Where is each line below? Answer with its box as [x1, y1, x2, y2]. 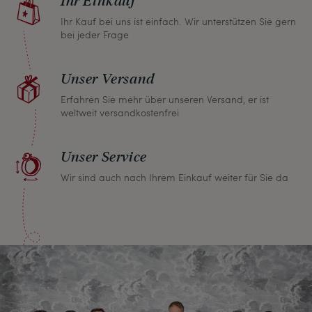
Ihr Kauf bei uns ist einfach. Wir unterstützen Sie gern [61, 14, 296, 28]
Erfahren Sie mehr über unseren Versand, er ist [61, 92, 269, 106]
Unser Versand [61, 68, 155, 87]
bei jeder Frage [61, 27, 129, 41]
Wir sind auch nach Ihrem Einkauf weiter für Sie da [61, 170, 288, 184]
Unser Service [61, 146, 147, 165]
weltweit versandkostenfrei [61, 105, 179, 119]
